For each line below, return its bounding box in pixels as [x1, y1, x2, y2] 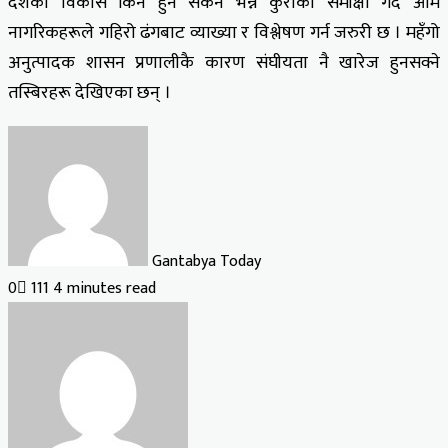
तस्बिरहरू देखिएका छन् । [8, 77, 171, 108]
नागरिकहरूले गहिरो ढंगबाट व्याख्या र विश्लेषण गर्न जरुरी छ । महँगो [8, 17, 440, 48]
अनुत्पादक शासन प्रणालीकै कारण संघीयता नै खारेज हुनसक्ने [8, 47, 440, 78]
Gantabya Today [152, 247, 261, 275]
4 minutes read [53, 274, 156, 302]
